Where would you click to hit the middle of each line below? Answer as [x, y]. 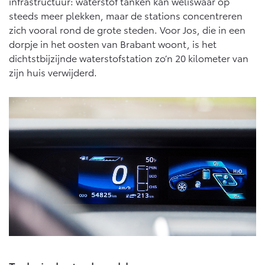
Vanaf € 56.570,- [174, 7]
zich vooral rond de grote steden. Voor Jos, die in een [127, 29]
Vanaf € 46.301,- [49, 7]
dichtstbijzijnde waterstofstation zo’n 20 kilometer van [129, 57]
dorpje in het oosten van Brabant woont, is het [113, 43]
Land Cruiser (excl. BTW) [64, 51]
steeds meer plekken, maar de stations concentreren [126, 15]
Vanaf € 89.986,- [49, 143]
